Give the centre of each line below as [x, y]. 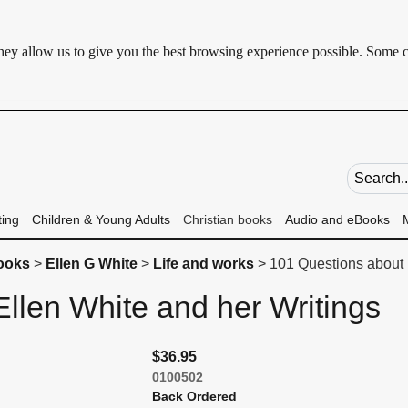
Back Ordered [194, 396]
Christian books [227, 219]
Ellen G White [91, 264]
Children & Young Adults [101, 219]
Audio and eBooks [337, 219]
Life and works [203, 264]
